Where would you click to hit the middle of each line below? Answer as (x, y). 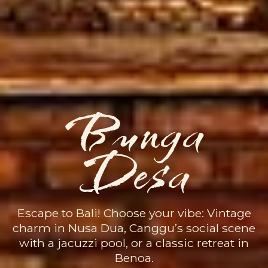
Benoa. (134, 258)
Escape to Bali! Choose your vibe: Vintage (134, 213)
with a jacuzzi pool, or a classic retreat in (134, 243)
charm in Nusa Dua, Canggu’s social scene (134, 228)
